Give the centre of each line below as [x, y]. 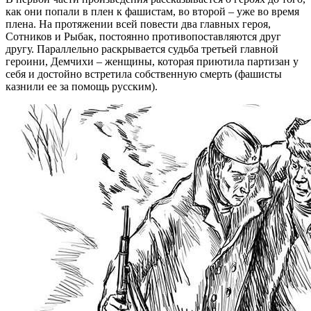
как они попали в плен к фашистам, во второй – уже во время [152, 12]
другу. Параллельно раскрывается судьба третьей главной [142, 49]
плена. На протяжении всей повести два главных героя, [138, 24]
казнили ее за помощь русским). [82, 87]
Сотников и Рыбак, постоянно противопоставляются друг [143, 37]
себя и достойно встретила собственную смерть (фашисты [144, 74]
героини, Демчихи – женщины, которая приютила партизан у [152, 62]
